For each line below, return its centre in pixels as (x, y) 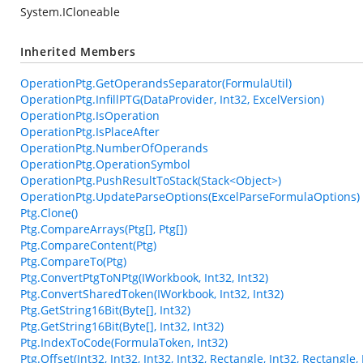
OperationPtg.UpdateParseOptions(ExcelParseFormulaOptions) (190, 196)
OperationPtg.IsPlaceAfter (90, 132)
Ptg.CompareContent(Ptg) (88, 245)
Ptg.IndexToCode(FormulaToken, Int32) (124, 342)
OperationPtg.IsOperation (90, 115)
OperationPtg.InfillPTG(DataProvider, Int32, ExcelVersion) (172, 99)
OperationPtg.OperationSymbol (105, 164)
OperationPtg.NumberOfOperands (114, 148)
